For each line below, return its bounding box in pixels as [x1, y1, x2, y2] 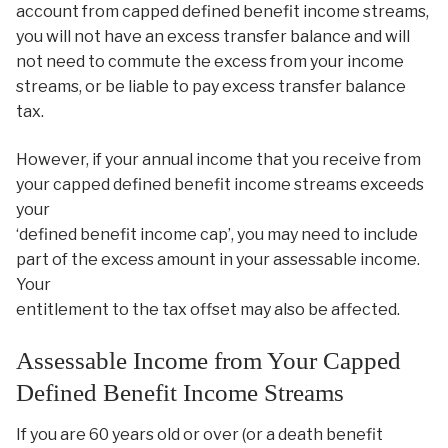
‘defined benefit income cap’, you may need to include [16, 225, 418, 245]
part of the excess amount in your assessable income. [16, 250, 420, 270]
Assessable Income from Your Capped [16, 346, 401, 374]
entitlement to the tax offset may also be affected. [16, 300, 400, 320]
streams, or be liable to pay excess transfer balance [16, 77, 406, 97]
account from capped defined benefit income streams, [16, 2, 429, 22]
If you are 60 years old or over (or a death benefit [16, 425, 383, 445]
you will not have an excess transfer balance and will [16, 27, 410, 47]
